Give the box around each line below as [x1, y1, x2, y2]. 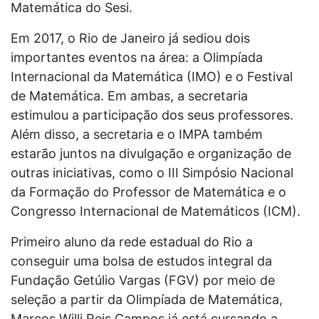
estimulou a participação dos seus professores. [11, 108, 293, 122]
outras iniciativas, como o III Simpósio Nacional [11, 165, 293, 180]
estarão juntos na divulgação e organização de [11, 146, 291, 161]
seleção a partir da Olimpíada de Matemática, [11, 292, 283, 307]
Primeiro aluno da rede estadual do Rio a [11, 234, 253, 249]
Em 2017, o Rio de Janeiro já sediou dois [11, 31, 250, 46]
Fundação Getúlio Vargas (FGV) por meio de [11, 273, 275, 288]
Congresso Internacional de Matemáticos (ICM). [11, 204, 300, 219]
